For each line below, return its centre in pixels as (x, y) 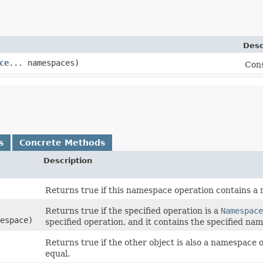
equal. (58, 253)
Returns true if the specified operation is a (133, 210)
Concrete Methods (62, 142)
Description (68, 160)
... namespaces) (44, 63)
